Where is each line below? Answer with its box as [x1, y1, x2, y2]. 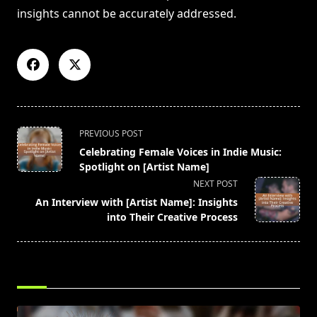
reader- [16, 192, 56, 208]
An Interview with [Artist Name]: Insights [35, 195, 238, 209]
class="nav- [16, 141, 76, 157]
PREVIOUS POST [79, 127, 143, 140]
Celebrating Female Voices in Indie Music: [79, 145, 282, 159]
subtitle [16, 158, 57, 174]
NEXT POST [193, 178, 238, 190]
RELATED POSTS [17, 268, 91, 282]
